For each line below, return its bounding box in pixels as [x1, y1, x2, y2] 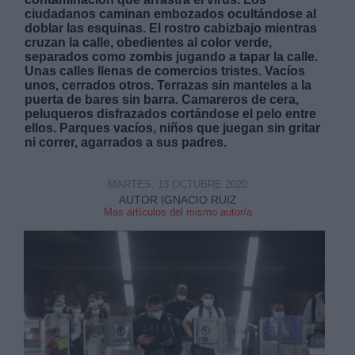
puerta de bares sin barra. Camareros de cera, [25, 93, 300, 106]
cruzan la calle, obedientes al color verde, [25, 36, 273, 49]
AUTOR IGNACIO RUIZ [118, 193, 237, 206]
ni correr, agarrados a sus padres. [25, 136, 227, 149]
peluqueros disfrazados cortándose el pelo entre [25, 107, 317, 120]
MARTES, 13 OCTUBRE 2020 [108, 178, 247, 190]
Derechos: [20, 100, 80, 111]
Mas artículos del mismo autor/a [103, 206, 252, 218]
